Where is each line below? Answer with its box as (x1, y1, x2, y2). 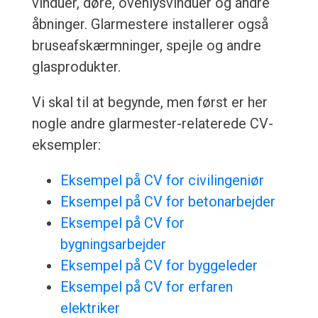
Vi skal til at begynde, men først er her (31, 94, 268, 111)
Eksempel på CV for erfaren (60, 278, 233, 296)
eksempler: (31, 136, 101, 154)
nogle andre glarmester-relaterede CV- (31, 115, 273, 133)
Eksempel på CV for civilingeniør (60, 172, 264, 190)
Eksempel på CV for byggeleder (60, 257, 258, 275)
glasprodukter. (31, 58, 121, 76)
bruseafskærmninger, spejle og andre (31, 37, 261, 55)
